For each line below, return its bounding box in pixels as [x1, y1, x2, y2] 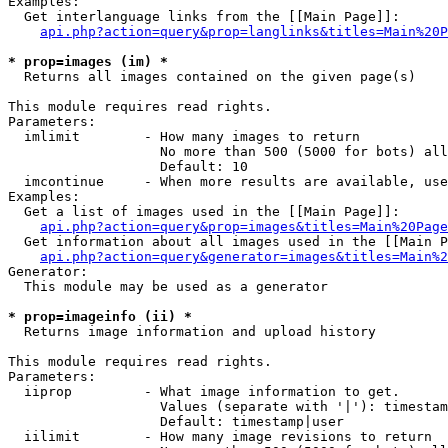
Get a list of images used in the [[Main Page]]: [8, 204, 400, 219]
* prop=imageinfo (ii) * [8, 309, 192, 324]
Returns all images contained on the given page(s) [8, 69, 416, 84]
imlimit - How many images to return [8, 129, 360, 144]
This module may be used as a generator [8, 279, 328, 294]
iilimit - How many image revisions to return [8, 429, 432, 444]
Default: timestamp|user [8, 414, 344, 429]
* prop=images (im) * [8, 54, 168, 69]
